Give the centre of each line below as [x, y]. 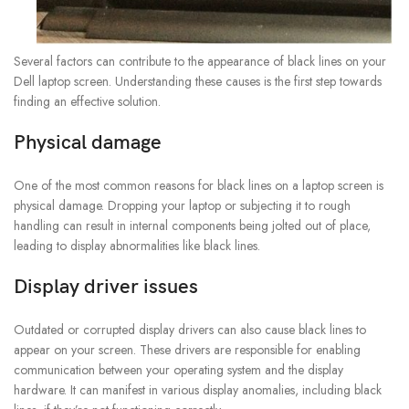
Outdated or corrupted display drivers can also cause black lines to [190, 330]
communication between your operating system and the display [178, 370]
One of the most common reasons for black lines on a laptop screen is [199, 186]
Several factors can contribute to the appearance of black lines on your [200, 62]
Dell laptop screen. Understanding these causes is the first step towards [198, 82]
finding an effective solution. [87, 102]
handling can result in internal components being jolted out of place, [192, 226]
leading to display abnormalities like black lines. [137, 246]
